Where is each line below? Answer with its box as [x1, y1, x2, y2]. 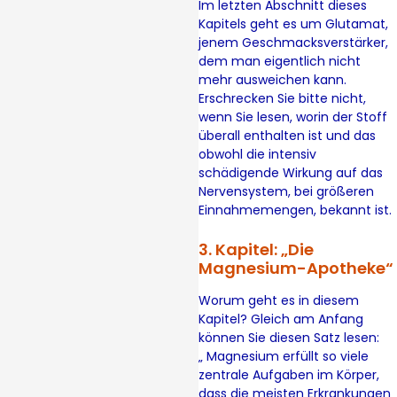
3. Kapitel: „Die [198, 237, 314, 261]
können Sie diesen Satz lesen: [198, 328, 379, 346]
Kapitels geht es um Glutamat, [198, 15, 388, 34]
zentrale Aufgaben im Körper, [198, 365, 379, 384]
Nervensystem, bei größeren [198, 183, 374, 201]
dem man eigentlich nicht [198, 52, 361, 71]
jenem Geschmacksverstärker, [198, 34, 388, 52]
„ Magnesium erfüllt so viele [198, 346, 369, 365]
